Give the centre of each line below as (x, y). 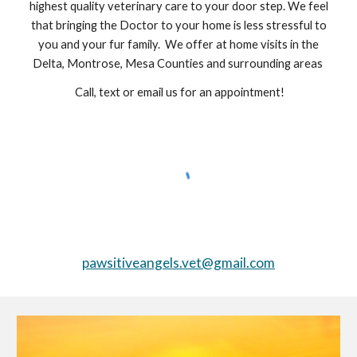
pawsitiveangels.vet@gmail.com (178, 263)
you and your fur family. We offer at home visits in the (178, 44)
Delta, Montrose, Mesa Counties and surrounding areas (178, 63)
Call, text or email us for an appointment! (178, 92)
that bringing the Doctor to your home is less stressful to (178, 25)
